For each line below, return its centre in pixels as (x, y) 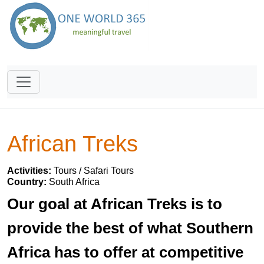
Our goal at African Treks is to (115, 204)
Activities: (30, 171)
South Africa (74, 182)
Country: (28, 182)
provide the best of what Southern (130, 228)
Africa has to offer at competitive (125, 252)
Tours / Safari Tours (94, 171)
